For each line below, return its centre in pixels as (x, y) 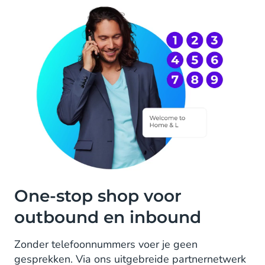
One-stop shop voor (98, 195)
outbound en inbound (108, 217)
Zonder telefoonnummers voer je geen (106, 244)
